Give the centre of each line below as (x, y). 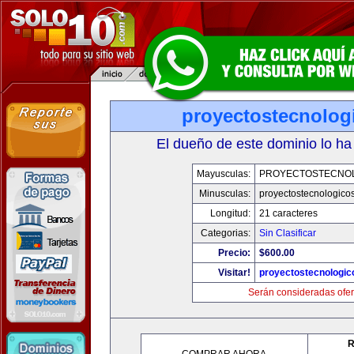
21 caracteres (288, 213)
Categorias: (225, 233)
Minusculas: (224, 194)
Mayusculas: (223, 174)
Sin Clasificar (287, 233)
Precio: (234, 253)
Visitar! (234, 273)
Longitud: (230, 213)
